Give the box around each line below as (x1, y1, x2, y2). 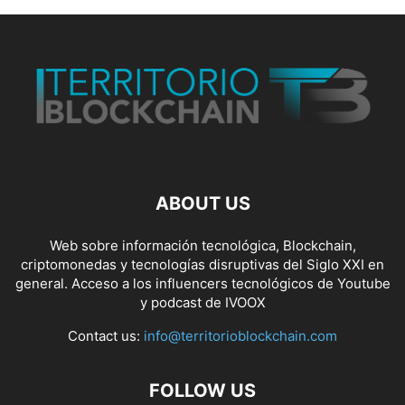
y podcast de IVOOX (139, 294, 266, 312)
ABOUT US (155, 193, 250, 215)
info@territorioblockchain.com (144, 327, 337, 345)
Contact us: (68, 327, 144, 345)
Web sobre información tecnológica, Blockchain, (49, 237, 356, 255)
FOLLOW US (149, 380, 256, 402)
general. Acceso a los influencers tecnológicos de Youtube (14, 275, 391, 293)
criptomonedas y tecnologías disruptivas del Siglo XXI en (21, 256, 384, 274)
